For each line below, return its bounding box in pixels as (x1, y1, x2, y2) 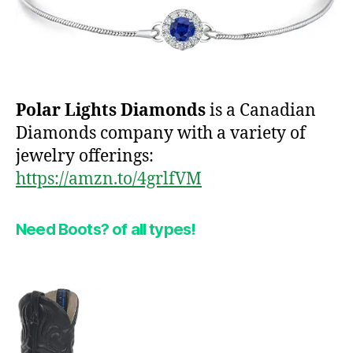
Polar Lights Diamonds (16, 100, 206, 122)
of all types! (108, 220, 196, 240)
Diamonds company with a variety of (16, 123, 306, 145)
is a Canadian (206, 100, 316, 122)
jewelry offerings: (16, 146, 154, 168)
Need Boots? (16, 220, 109, 240)
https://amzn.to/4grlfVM (16, 169, 202, 191)
